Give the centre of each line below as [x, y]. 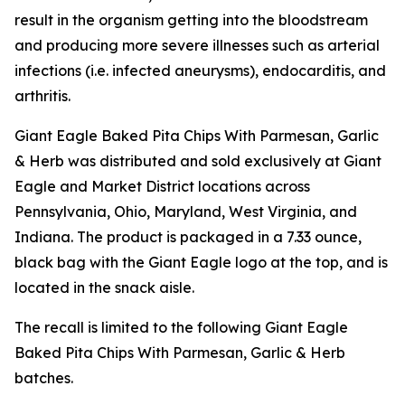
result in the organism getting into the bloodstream [191, 20]
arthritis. [42, 96]
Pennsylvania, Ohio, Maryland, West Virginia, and [186, 212]
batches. [44, 378]
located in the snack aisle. [104, 287]
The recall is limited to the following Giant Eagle [181, 327]
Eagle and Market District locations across [162, 186]
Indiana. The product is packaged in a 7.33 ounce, [188, 237]
